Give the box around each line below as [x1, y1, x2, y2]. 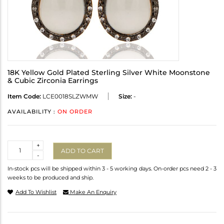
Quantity [7, 141, 34, 149]
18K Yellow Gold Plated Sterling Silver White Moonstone [7, 68, 210, 77]
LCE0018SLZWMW [41, 92, 98, 100]
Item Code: [7, 92, 41, 100]
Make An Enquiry [68, 188, 116, 196]
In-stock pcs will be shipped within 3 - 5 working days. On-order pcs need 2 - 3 [7, 165, 216, 172]
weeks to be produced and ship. [7, 174, 93, 181]
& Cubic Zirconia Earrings [7, 76, 98, 85]
